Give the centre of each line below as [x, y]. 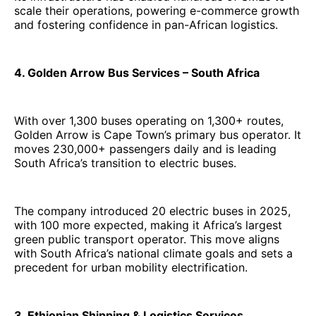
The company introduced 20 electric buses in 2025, [152, 211]
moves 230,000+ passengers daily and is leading [145, 148]
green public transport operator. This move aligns [147, 239]
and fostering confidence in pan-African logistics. [146, 24]
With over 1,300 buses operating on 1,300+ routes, [149, 120]
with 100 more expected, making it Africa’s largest [148, 225]
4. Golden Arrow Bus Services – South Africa [137, 72]
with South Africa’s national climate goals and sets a [153, 253]
